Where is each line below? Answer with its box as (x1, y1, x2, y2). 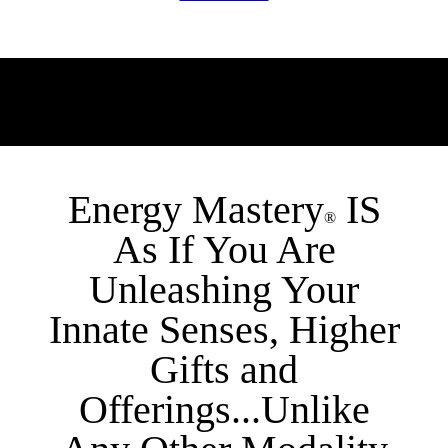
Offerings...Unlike (78, 387, 370, 433)
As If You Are (112, 227, 336, 273)
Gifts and (150, 347, 298, 393)
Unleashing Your (89, 267, 359, 313)
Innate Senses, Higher (48, 307, 400, 353)
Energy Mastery (67, 187, 324, 233)
